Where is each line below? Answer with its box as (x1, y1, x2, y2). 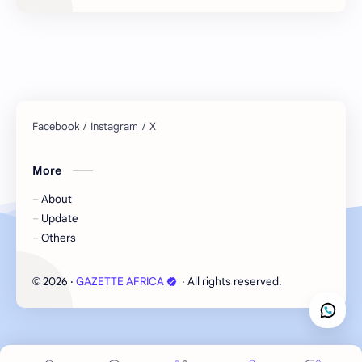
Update (41, 211, 78, 225)
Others (41, 230, 76, 245)
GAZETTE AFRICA (76, 274, 164, 288)
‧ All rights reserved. (179, 274, 282, 288)
